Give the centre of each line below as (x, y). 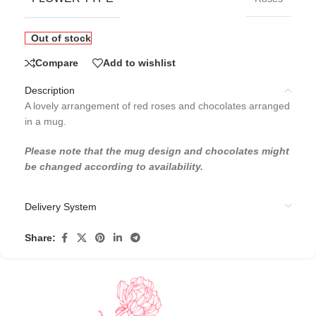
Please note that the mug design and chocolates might (157, 151)
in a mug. (45, 121)
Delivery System (61, 206)
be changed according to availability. (114, 166)
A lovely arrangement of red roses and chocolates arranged (157, 105)
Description (50, 90)
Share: (40, 238)
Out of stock (61, 38)
